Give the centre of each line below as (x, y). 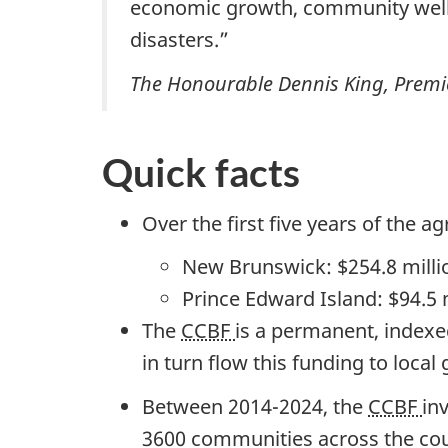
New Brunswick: (259, 267)
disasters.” (179, 40)
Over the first (205, 223)
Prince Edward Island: (285, 299)
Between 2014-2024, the (255, 406)
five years (313, 223)
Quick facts (201, 172)
